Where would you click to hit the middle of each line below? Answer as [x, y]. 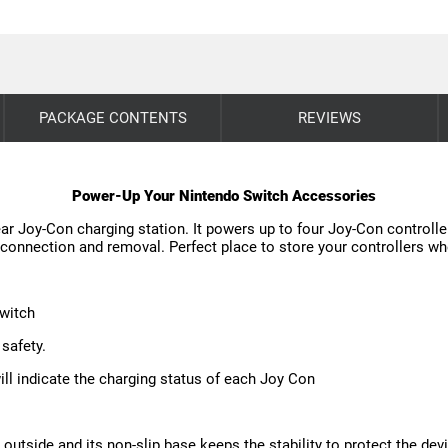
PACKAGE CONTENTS [112, 117]
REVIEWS [329, 117]
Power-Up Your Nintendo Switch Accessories [224, 195]
